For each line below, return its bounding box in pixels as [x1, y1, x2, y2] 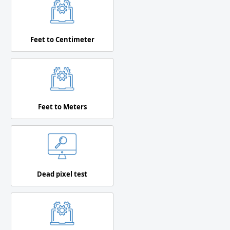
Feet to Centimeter [30, 34, 94, 44]
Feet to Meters [37, 102, 87, 111]
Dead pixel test [37, 169, 87, 179]
